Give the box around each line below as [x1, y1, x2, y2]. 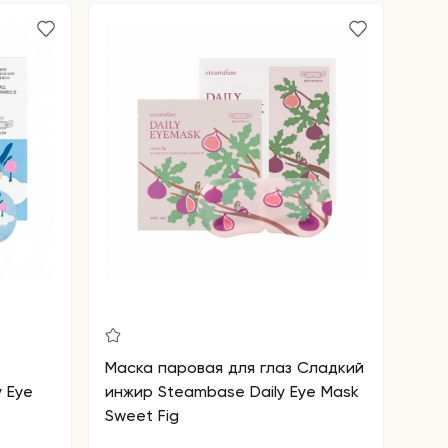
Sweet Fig [105, 406, 179, 425]
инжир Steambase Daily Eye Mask [105, 382, 359, 401]
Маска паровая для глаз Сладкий [105, 358, 364, 377]
